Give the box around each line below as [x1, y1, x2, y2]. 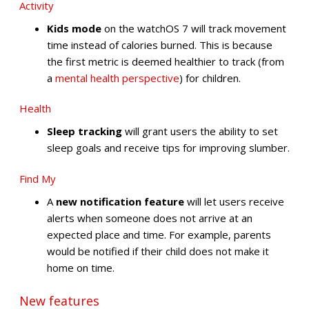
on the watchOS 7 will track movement [101, 21, 286, 35]
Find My [19, 171, 56, 186]
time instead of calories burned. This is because [47, 37, 272, 52]
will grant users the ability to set [122, 124, 278, 139]
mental [55, 70, 88, 85]
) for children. [179, 70, 241, 85]
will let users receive [184, 194, 284, 208]
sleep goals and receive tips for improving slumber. [47, 141, 290, 155]
